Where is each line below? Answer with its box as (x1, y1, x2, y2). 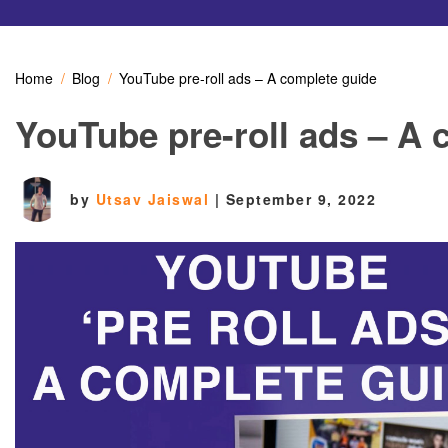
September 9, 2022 (225, 188, 376, 209)
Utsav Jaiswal (95, 188, 215, 209)
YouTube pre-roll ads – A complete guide (119, 67, 377, 88)
